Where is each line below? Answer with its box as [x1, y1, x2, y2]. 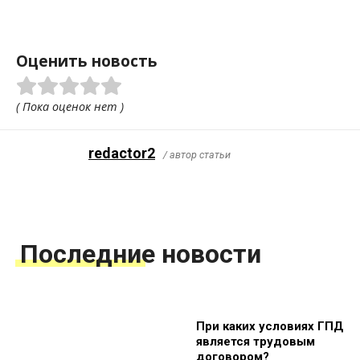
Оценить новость [16, 51, 157, 72]
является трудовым [196, 334, 315, 350]
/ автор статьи [163, 149, 231, 162]
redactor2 [88, 145, 155, 162]
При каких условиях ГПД [196, 319, 344, 334]
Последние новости [20, 239, 261, 270]
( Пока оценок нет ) [16, 99, 124, 115]
